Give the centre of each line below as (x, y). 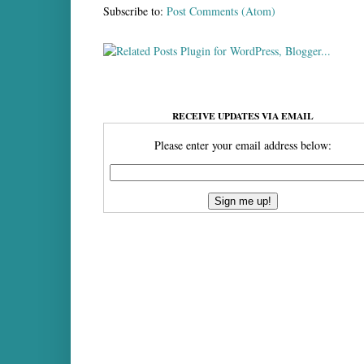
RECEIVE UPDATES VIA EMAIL (243, 116)
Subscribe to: (135, 11)
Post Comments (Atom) (221, 11)
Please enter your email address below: (243, 145)
